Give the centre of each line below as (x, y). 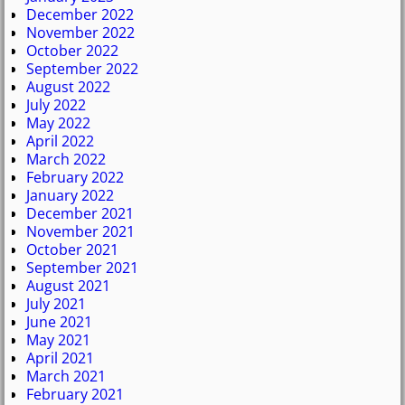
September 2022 (82, 69)
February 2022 (75, 178)
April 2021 (60, 358)
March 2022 (66, 160)
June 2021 (59, 322)
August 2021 (68, 286)
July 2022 (56, 105)
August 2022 (68, 87)
